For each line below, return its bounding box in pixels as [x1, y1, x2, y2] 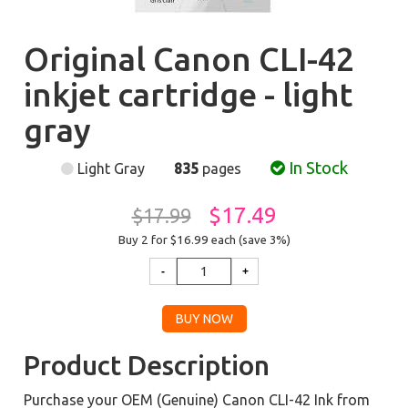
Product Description [24, 350, 270, 381]
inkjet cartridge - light [24, 76, 353, 113]
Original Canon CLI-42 [24, 40, 355, 77]
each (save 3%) [210, 233, 291, 246]
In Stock [284, 158, 348, 178]
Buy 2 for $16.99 [117, 233, 211, 247]
